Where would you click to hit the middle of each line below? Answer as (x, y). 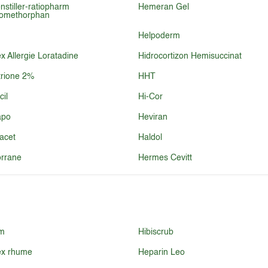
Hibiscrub (156, 232)
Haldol (150, 138)
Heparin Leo (161, 252)
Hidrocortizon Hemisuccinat (190, 56)
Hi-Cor (150, 97)
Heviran (153, 117)
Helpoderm (159, 36)
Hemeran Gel (163, 7)
